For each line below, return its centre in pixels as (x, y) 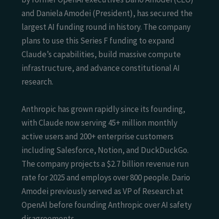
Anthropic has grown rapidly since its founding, (103, 109)
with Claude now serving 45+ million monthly (99, 122)
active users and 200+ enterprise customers (98, 136)
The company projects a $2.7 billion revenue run (105, 164)
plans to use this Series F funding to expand (98, 41)
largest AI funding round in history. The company (106, 27)
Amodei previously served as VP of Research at (102, 191)
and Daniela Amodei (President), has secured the (107, 13)
